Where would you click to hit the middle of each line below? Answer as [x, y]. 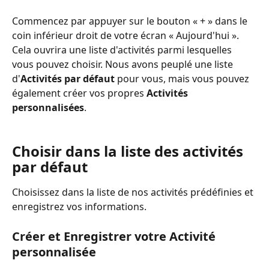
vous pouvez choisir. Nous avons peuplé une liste [124, 64]
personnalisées [48, 107]
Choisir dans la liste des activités [129, 151]
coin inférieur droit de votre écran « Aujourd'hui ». [127, 35]
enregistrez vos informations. [79, 207]
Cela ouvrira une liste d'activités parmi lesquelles [123, 50]
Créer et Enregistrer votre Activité [115, 236]
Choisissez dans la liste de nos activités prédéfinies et [134, 192]
